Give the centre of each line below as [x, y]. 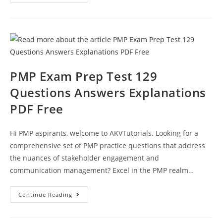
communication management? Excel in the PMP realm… [102, 170]
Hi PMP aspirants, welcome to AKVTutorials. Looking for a [104, 133]
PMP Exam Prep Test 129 [84, 76]
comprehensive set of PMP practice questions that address [108, 145]
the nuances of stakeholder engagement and [84, 158]
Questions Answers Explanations [108, 92]
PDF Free [37, 109]
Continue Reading [45, 194]
